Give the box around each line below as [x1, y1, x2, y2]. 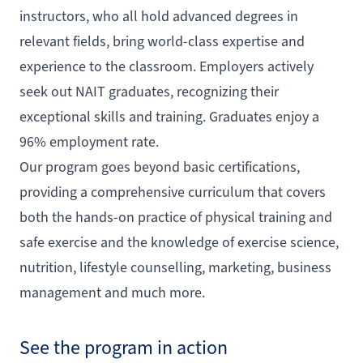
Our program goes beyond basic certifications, [19, 158, 300, 177]
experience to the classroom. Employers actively [19, 58, 314, 76]
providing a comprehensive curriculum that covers [19, 183, 326, 202]
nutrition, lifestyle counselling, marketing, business [19, 258, 331, 277]
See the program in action [19, 335, 228, 361]
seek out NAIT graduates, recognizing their [19, 83, 279, 101]
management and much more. [19, 284, 208, 302]
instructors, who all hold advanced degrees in [19, 7, 298, 26]
